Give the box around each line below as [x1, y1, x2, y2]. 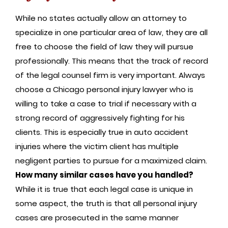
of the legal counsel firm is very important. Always [15, 69, 205, 80]
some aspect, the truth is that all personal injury [15, 197, 197, 209]
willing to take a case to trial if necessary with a [15, 98, 196, 109]
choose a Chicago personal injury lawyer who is [15, 83, 193, 95]
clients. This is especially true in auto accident [15, 126, 188, 137]
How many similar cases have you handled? [15, 169, 193, 180]
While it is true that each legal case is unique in [15, 183, 193, 194]
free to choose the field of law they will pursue [15, 41, 193, 52]
